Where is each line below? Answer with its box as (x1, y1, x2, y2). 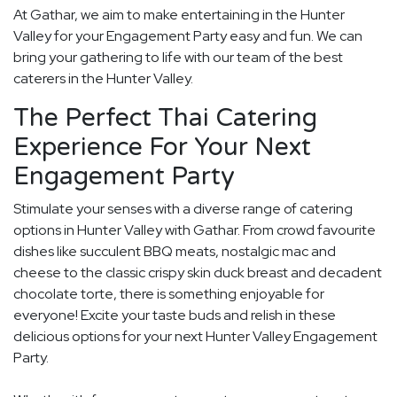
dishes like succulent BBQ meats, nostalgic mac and (13, 242, 336, 261)
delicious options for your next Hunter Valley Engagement (13, 327, 378, 346)
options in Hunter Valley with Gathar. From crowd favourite (13, 221, 376, 240)
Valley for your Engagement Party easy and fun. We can (13, 27, 362, 46)
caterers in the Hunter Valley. (13, 69, 193, 89)
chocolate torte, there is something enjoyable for (13, 284, 324, 304)
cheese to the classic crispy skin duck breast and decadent (13, 263, 382, 283)
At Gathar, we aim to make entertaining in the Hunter (13, 5, 345, 25)
